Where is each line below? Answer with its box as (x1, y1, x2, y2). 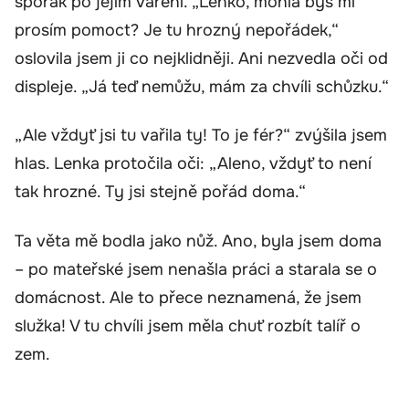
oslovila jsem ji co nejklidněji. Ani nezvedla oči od (15, 47, 388, 68)
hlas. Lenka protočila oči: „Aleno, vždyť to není (15, 153, 372, 174)
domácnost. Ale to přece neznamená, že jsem (15, 287, 362, 308)
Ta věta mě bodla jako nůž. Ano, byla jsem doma (15, 230, 382, 251)
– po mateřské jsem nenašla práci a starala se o (15, 258, 377, 279)
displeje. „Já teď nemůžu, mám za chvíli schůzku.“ (15, 76, 389, 97)
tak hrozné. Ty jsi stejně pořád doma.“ (15, 182, 306, 203)
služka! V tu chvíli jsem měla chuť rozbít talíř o (15, 315, 361, 336)
